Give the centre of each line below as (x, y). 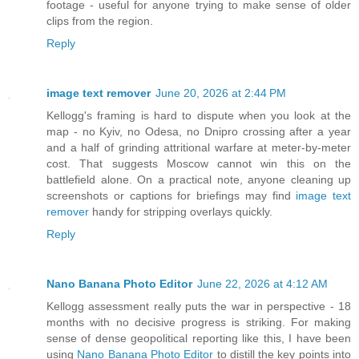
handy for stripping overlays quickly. (181, 212)
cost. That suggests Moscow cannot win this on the (199, 164)
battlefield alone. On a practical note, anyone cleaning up (199, 180)
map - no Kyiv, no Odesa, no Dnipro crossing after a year (199, 132)
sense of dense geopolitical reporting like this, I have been (199, 339)
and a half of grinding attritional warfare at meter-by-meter (199, 148)
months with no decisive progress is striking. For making (199, 323)
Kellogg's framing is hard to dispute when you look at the (199, 116)
